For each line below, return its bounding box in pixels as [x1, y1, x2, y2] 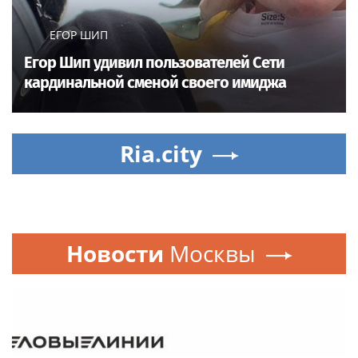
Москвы [169, 238, 256, 269]
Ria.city [119, 138, 202, 169]
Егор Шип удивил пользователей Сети [24, 53, 284, 73]
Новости [66, 238, 164, 269]
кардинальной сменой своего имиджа [24, 73, 286, 93]
